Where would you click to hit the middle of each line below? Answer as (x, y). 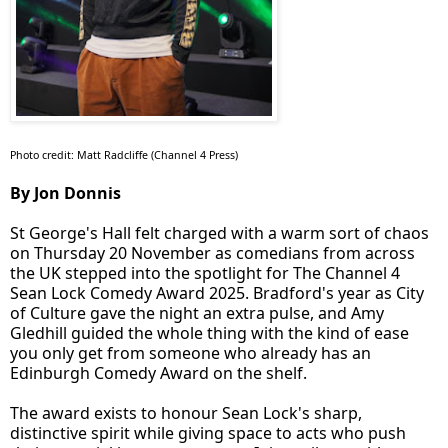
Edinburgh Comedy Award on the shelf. (158, 373)
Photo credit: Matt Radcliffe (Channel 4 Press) (124, 155)
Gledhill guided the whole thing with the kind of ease (209, 333)
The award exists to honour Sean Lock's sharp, (186, 413)
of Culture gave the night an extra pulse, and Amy (197, 313)
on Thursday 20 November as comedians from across (212, 253)
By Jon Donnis (65, 193)
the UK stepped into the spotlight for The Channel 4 (205, 273)
